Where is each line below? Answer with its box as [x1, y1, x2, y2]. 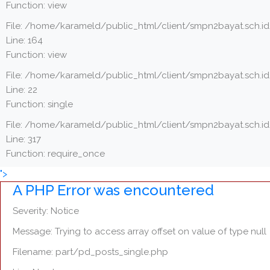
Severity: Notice [13, 206, 79, 216]
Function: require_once [6, 148, 105, 159]
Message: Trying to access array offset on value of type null [13, 226, 266, 237]
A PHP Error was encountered [13, 181, 214, 199]
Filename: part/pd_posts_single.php [13, 246, 168, 257]
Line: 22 [6, 84, 37, 95]
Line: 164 [6, 35, 43, 46]
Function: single [6, 99, 73, 110]
